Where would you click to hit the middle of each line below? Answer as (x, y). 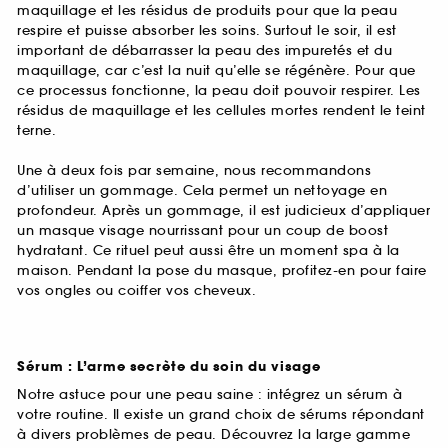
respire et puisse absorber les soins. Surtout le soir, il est (207, 31)
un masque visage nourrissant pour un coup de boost (202, 230)
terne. (36, 131)
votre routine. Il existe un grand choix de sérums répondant (221, 414)
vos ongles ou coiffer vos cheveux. (136, 290)
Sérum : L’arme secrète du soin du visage (169, 366)
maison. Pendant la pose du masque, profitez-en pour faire (222, 270)
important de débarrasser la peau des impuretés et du (204, 51)
